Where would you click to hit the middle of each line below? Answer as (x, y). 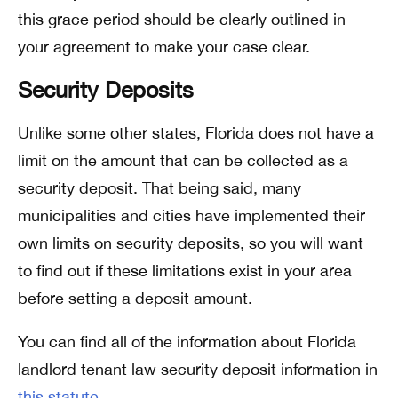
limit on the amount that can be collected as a (183, 160)
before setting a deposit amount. (135, 298)
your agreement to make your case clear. (164, 47)
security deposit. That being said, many (159, 188)
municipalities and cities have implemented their (191, 215)
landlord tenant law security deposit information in (198, 369)
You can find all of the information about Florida (187, 342)
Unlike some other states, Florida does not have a (196, 133)
